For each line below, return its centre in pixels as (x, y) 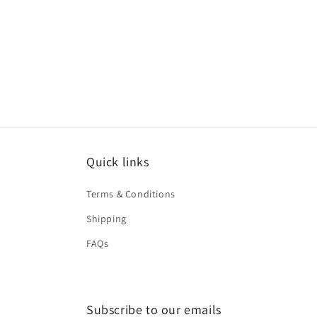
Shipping (106, 219)
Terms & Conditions (131, 194)
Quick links (118, 162)
